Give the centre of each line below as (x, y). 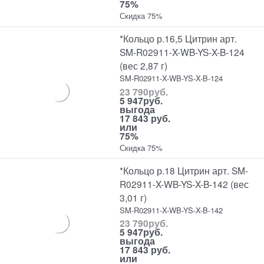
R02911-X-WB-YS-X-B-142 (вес (184, 184)
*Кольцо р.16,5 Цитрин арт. (179, 39)
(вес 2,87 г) (144, 66)
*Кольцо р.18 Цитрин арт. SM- (184, 170)
